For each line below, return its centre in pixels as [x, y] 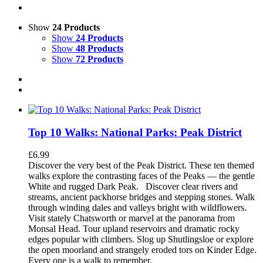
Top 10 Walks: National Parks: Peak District [135, 132]
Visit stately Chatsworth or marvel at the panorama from [131, 218]
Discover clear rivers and [190, 187]
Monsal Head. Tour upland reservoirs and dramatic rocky [134, 229]
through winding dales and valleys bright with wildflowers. [137, 208]
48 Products [100, 48]
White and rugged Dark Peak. [85, 187]
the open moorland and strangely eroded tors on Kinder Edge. [142, 250]
